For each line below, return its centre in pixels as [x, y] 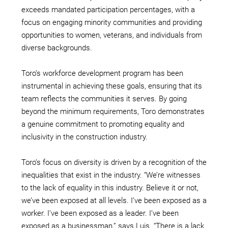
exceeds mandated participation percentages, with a [108, 9]
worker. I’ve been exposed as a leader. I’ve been [100, 213]
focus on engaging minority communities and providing [112, 22]
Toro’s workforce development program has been [102, 73]
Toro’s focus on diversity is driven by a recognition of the [114, 162]
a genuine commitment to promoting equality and [103, 124]
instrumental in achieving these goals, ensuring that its [112, 86]
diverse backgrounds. [57, 48]
